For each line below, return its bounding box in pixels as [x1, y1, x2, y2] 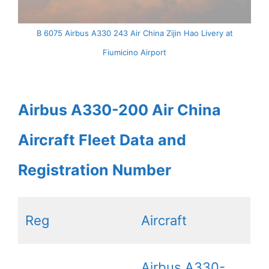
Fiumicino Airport [103, 47, 166, 58]
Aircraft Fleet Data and [18, 131, 186, 150]
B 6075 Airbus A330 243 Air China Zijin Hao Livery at [36, 28, 233, 38]
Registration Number [18, 161, 171, 180]
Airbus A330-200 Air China [18, 101, 221, 119]
